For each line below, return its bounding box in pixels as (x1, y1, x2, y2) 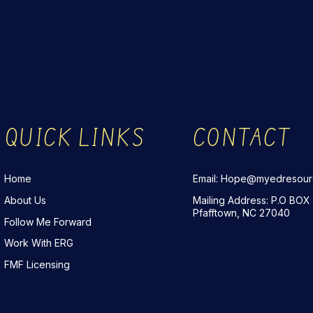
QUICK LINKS (4, 123, 143, 154)
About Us (4, 194, 46, 206)
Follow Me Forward (4, 215, 92, 228)
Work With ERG (4, 236, 73, 249)
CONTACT (192, 123, 291, 154)
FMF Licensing (4, 258, 70, 270)
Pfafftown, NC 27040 (193, 206, 290, 219)
